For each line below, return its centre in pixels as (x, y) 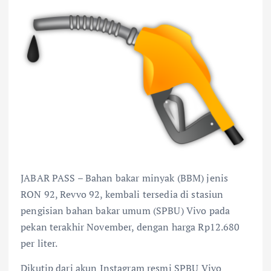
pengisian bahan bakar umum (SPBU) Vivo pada (126, 210)
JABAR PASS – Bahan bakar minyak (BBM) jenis (125, 178)
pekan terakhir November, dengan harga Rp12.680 (130, 227)
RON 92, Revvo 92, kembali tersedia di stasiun (122, 194)
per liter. (39, 243)
